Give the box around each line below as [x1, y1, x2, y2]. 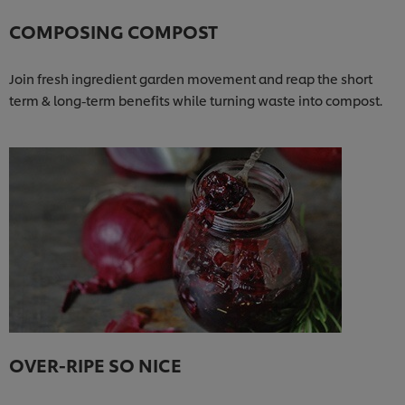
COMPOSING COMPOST [9, 17, 218, 43]
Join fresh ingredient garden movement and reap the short [9, 69, 372, 87]
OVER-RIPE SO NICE [9, 351, 182, 377]
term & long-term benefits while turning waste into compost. [9, 90, 382, 108]
